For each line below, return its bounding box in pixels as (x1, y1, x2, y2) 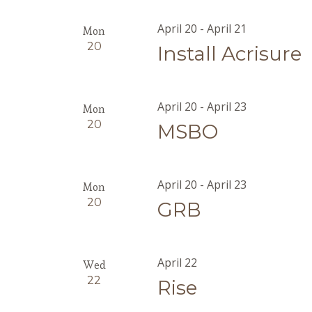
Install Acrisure (157, 42, 302, 65)
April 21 (207, 21, 247, 36)
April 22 (157, 255, 198, 270)
